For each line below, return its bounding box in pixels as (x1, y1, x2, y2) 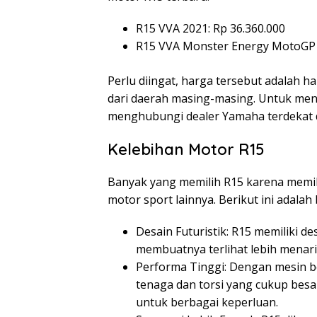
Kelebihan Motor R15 (108, 139, 265, 160)
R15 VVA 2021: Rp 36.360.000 (136, 21, 285, 37)
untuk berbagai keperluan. (136, 294, 278, 311)
